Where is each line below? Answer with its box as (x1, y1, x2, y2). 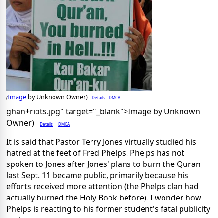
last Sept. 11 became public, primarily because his (6, 170, 188, 181)
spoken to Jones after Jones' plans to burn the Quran (6, 159, 200, 170)
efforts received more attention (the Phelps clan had (6, 181, 199, 192)
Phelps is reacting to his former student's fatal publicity (6, 203, 210, 215)
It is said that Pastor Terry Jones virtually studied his (6, 136, 196, 147)
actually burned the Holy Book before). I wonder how (6, 192, 201, 203)
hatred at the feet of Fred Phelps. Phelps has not (6, 147, 184, 159)
